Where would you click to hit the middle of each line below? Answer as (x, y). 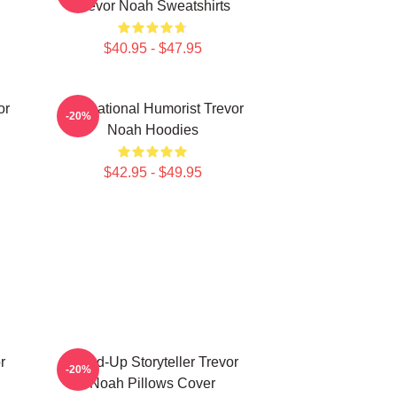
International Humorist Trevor (152, 109)
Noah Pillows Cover (152, 383)
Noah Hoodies (152, 130)
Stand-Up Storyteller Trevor (152, 362)
